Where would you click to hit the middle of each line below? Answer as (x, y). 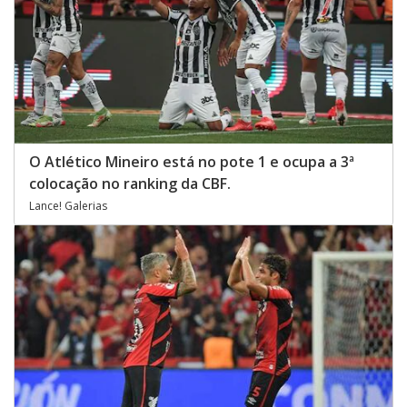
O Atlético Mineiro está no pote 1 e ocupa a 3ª (192, 161)
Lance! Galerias (68, 205)
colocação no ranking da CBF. (130, 183)
